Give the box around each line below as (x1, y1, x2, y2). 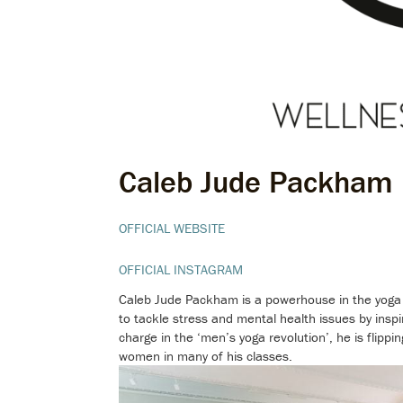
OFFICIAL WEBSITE (119, 219, 225, 237)
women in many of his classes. (119, 347, 292, 365)
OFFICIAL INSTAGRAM (119, 260, 243, 278)
